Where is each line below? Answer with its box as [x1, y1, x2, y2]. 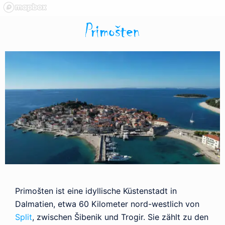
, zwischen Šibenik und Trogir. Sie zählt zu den [32, 211, 208, 222]
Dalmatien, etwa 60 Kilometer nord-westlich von [15, 198, 199, 209]
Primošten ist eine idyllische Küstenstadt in [15, 185, 177, 196]
